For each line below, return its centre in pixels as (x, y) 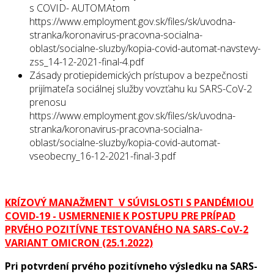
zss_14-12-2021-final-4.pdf (87, 62)
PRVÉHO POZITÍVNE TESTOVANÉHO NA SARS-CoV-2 (127, 230)
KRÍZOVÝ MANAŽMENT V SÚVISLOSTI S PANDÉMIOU (129, 203)
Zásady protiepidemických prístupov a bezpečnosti (139, 76)
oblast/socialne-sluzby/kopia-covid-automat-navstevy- (145, 49)
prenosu (48, 102)
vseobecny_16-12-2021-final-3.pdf (102, 156)
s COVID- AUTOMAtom (80, 8)
